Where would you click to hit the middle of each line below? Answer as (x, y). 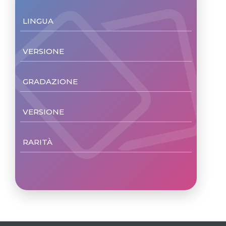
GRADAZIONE (51, 81)
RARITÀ (39, 142)
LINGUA (39, 21)
